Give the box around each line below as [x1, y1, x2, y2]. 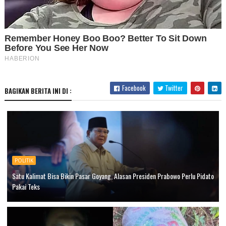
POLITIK [14, 157, 33, 164]
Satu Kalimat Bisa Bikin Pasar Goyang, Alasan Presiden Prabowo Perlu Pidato [12, 171, 214, 182]
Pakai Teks [12, 181, 40, 192]
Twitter [163, 83, 184, 93]
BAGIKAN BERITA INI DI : [4, 86, 72, 96]
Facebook [121, 83, 146, 93]
